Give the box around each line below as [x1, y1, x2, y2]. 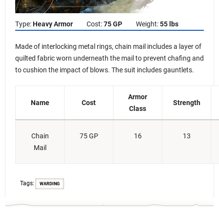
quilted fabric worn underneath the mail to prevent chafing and [15, 54, 204, 62]
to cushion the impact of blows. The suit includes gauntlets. [15, 66, 194, 74]
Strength [173, 99, 200, 107]
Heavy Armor [33, 20, 73, 28]
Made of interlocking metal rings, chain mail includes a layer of [15, 43, 201, 50]
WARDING [40, 181, 60, 186]
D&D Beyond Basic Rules [146, 195, 204, 201]
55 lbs [160, 20, 178, 28]
